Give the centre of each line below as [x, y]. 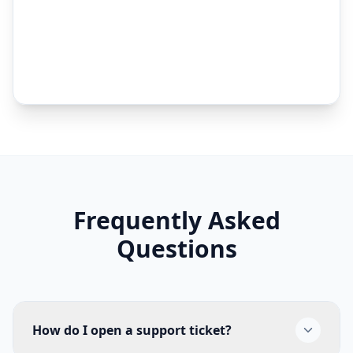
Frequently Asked [176, 220]
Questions [176, 248]
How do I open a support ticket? [132, 330]
